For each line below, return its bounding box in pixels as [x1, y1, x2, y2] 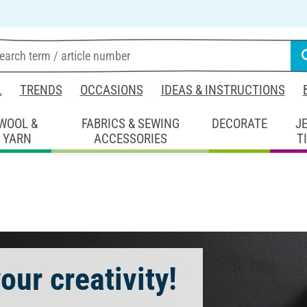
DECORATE [212, 115, 268, 132]
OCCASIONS [79, 82, 143, 98]
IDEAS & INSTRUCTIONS [160, 82, 285, 98]
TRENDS [19, 82, 62, 98]
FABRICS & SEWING [81, 115, 180, 132]
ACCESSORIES [93, 130, 167, 147]
